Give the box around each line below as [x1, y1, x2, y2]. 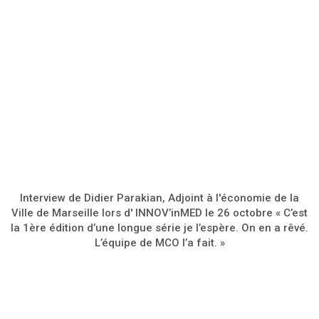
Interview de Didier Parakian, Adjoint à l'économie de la [20, 192, 299, 204]
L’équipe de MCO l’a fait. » [94, 236, 225, 249]
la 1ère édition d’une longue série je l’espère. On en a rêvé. [11, 221, 308, 234]
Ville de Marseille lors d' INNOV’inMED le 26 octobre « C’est [11, 206, 308, 219]
